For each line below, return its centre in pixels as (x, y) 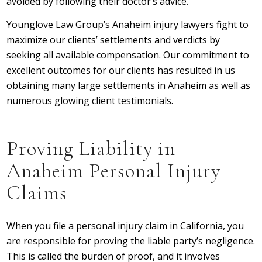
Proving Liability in (91, 149)
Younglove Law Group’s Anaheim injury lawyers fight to (128, 25)
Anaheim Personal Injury (114, 171)
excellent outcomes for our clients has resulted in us (121, 70)
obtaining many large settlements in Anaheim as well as (129, 85)
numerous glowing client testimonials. (90, 101)
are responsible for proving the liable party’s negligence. (131, 241)
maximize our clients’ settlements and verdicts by (113, 40)
